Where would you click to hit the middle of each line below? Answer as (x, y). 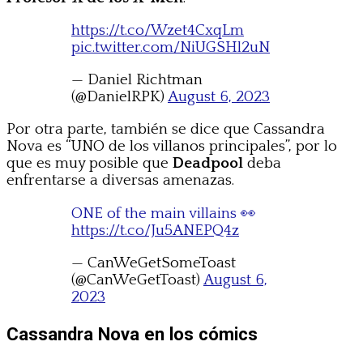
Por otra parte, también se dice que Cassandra (166, 130)
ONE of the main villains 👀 (164, 214)
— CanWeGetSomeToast (154, 263)
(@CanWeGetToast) (137, 280)
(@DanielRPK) (120, 97)
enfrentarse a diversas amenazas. (120, 181)
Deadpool (208, 164)
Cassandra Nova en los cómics (132, 334)
